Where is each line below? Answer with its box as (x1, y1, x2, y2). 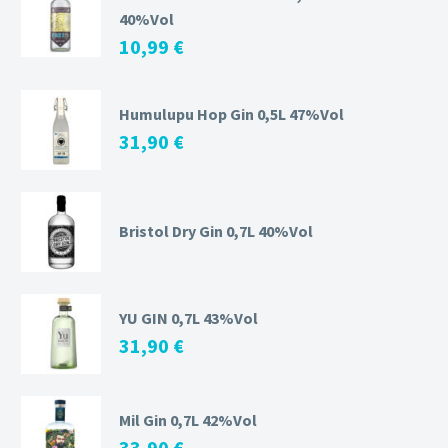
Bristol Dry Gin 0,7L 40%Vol (119, 220, 313, 241)
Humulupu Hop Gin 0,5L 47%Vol (119, 103, 344, 124)
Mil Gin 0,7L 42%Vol (119, 409, 257, 430)
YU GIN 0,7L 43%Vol (119, 307, 258, 328)
